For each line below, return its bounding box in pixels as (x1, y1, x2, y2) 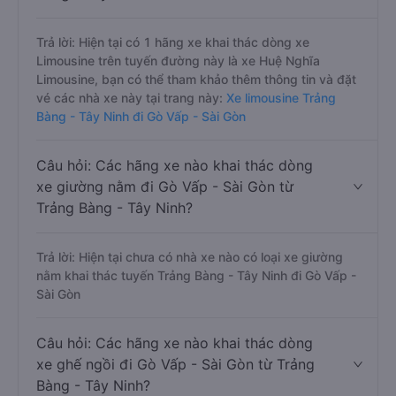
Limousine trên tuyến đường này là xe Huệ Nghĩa (36, 53, 320, 68)
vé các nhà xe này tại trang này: (36, 90, 223, 105)
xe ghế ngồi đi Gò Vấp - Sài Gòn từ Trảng (36, 355, 315, 373)
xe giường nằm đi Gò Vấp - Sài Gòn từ (36, 178, 293, 195)
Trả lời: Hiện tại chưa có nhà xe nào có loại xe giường (36, 249, 343, 264)
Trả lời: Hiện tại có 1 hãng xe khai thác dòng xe (36, 34, 309, 49)
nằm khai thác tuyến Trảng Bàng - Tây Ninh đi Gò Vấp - (36, 268, 356, 283)
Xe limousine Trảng (223, 90, 336, 105)
